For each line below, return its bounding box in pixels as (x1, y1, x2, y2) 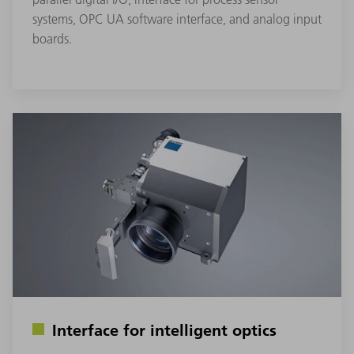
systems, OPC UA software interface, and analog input (32, 10, 322, 27)
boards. (32, 30, 72, 47)
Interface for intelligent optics (52, 319, 277, 341)
